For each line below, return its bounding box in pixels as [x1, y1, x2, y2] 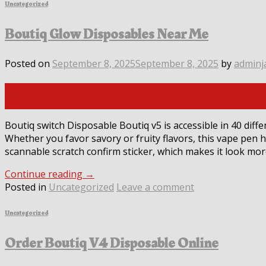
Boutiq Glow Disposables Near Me [5, 24, 208, 46]
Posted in [5, 180, 49, 194]
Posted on [5, 56, 52, 70]
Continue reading [5, 167, 85, 180]
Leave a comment [116, 180, 194, 194]
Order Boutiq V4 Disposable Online [5, 232, 218, 254]
